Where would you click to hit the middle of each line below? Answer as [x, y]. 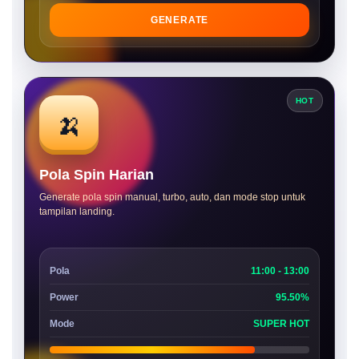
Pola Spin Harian [97, 175]
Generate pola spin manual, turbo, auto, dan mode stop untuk [172, 197]
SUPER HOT [281, 324]
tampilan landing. [77, 212]
